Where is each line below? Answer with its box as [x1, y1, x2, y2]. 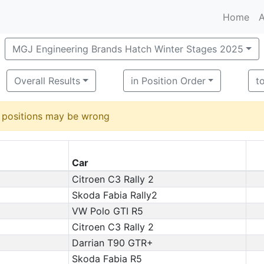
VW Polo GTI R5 [71, 205, 143, 217]
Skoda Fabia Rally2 [71, 189, 157, 201]
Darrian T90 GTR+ [71, 237, 153, 249]
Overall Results [14, 75, 80, 87]
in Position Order [130, 75, 206, 87]
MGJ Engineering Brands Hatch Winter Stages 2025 [12, 43, 244, 55]
